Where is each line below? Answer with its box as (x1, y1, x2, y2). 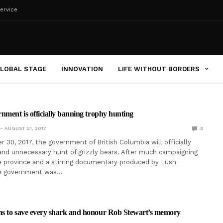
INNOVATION (61, 65, 103, 73)
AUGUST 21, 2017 (4, 125, 46, 131)
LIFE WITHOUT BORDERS (118, 65, 200, 73)
